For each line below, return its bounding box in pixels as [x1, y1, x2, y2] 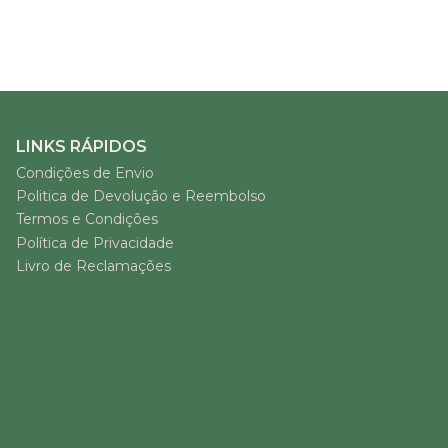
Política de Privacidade [16, 233, 174, 252]
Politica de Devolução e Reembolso [16, 186, 266, 205]
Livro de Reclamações [16, 257, 171, 276]
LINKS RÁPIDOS [16, 137, 147, 157]
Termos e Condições [16, 210, 158, 229]
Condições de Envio [16, 163, 154, 182]
